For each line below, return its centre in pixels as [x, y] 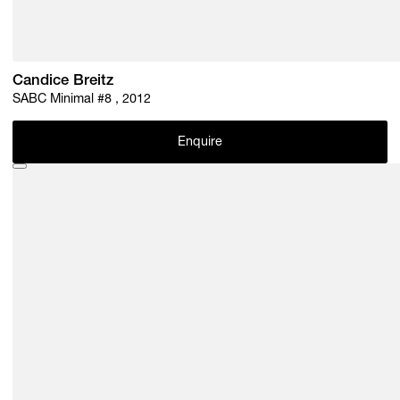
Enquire [200, 142]
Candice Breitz [63, 81]
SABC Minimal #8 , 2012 [82, 100]
